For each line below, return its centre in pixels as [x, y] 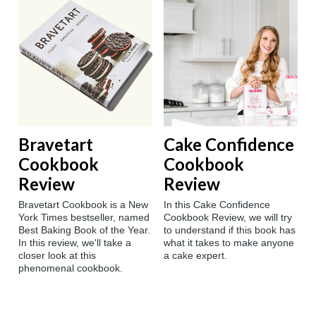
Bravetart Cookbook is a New [83, 205]
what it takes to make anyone [229, 243]
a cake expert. [195, 256]
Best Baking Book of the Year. [84, 230]
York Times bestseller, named [84, 218]
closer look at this [57, 256]
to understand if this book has [230, 230]
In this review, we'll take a [75, 243]
